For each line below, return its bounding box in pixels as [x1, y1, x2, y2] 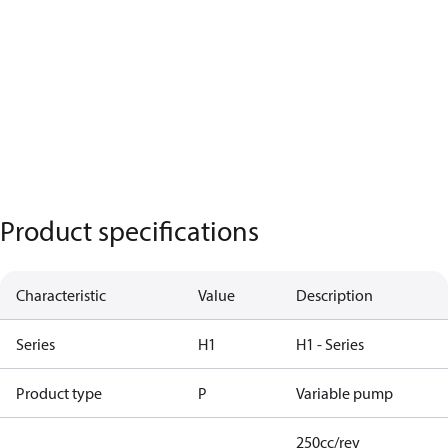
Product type [16, 383, 102, 403]
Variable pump [296, 383, 393, 403]
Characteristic [16, 285, 106, 305]
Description [296, 285, 373, 305]
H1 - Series [296, 334, 364, 354]
